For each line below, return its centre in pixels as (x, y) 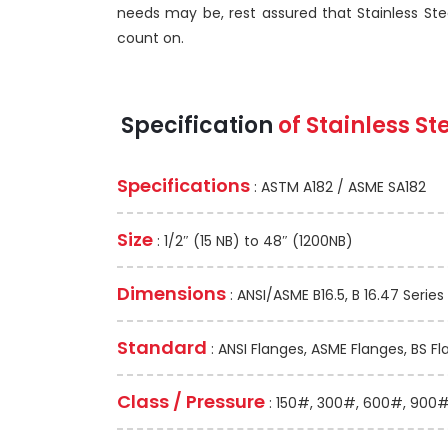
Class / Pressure (191, 401)
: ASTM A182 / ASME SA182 (338, 187)
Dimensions (171, 293)
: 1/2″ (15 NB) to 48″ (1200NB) (253, 241)
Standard (162, 347)
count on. (150, 38)
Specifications (183, 185)
